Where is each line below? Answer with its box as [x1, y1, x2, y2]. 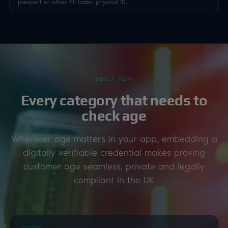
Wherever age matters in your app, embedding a [11, 131, 217, 145]
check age [81, 107, 147, 124]
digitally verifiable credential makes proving [23, 145, 205, 158]
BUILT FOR [95, 74, 133, 83]
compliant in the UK [74, 173, 154, 186]
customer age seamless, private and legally [23, 159, 205, 172]
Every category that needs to [20, 92, 208, 108]
